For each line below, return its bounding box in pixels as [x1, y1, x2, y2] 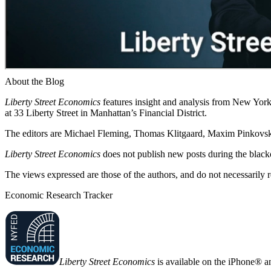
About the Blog [5, 76, 64, 87]
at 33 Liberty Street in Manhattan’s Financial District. [5, 107, 207, 118]
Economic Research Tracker [5, 189, 113, 200]
